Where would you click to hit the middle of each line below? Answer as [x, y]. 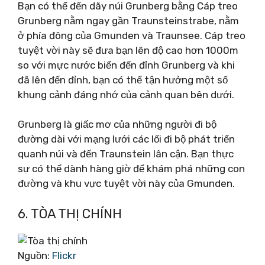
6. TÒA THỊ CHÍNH [70, 214]
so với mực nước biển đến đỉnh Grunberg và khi [126, 65]
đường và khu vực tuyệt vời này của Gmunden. [126, 183]
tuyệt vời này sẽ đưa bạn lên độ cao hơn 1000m [128, 50]
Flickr [64, 255]
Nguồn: [35, 255]
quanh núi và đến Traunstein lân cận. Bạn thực [126, 154]
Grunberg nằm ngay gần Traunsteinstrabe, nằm [128, 20]
